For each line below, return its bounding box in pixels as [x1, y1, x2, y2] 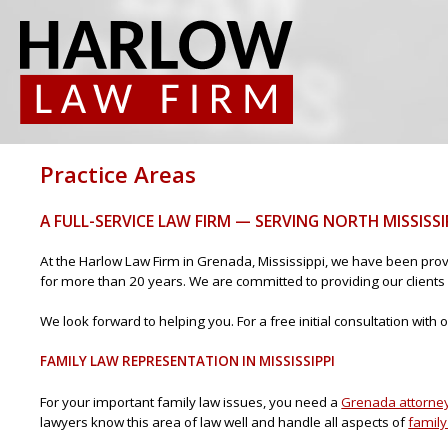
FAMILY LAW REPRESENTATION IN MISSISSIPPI [40, 352, 336, 371]
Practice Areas [40, 158, 197, 190]
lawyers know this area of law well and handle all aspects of [40, 412, 409, 431]
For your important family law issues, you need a [40, 392, 342, 411]
